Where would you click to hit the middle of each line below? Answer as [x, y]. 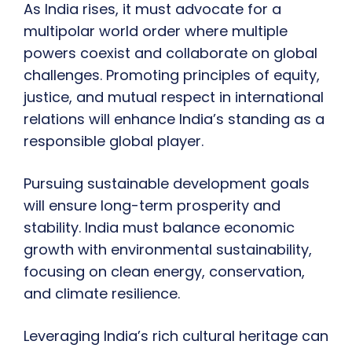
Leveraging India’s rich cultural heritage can [176, 336]
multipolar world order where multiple [156, 31]
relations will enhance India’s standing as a [174, 119]
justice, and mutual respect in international [174, 97]
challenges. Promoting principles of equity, [172, 75]
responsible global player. [114, 141]
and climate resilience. [102, 294]
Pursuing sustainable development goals [167, 184]
